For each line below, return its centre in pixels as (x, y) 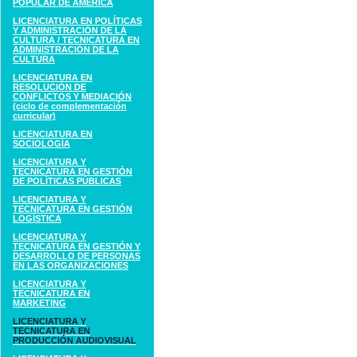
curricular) (34, 116)
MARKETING (39, 303)
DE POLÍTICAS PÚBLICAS (67, 181)
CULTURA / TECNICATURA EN (76, 40)
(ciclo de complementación (70, 106)
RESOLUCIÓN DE (49, 87)
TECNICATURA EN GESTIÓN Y (76, 246)
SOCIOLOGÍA (41, 143)
